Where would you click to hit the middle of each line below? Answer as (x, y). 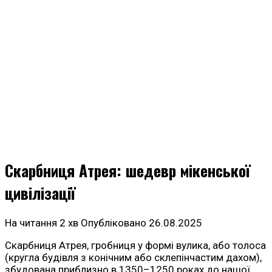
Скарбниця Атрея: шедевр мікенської (127, 171)
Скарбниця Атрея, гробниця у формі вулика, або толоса (135, 246)
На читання (31, 223)
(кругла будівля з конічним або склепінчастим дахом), (133, 258)
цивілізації (40, 193)
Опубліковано (114, 223)
